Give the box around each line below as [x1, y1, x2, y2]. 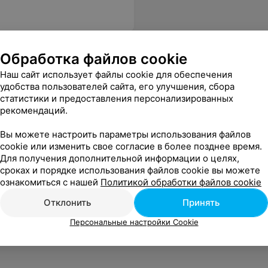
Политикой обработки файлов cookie [100, 176, 261, 188]
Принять [182, 196, 220, 208]
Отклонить [43, 196, 91, 208]
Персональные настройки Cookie [69, 217, 199, 227]
